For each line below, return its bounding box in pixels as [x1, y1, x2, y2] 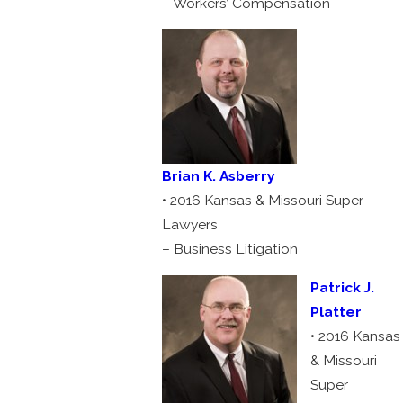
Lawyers [161, 216, 218, 234]
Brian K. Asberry [161, 167, 275, 185]
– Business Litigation [161, 240, 298, 258]
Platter [310, 302, 363, 320]
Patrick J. [310, 278, 375, 296]
